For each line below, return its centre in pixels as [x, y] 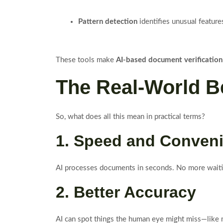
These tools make [86, 60]
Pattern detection [108, 22]
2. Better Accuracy [126, 192]
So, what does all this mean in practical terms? [130, 116]
